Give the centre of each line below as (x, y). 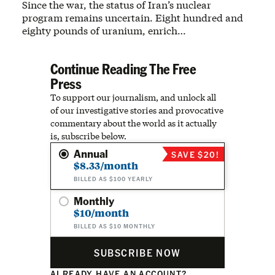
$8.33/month (106, 165)
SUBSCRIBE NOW (137, 253)
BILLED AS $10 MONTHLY (114, 226)
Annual (91, 153)
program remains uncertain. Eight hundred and (133, 17)
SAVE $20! (195, 154)
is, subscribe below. (88, 136)
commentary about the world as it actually (134, 123)
